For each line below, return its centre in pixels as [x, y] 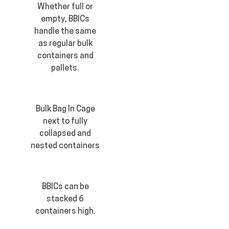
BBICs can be [65, 187]
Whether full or [65, 7]
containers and [65, 56]
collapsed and [65, 134]
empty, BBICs [65, 20]
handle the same [65, 32]
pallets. [65, 69]
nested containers [65, 146]
